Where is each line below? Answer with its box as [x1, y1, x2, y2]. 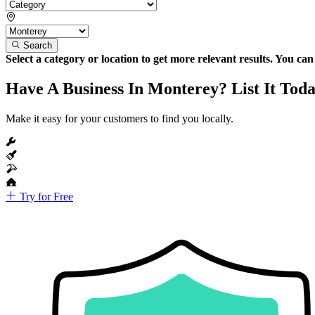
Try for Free [17, 190, 73, 202]
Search [23, 39, 52, 51]
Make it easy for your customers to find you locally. [6, 112, 233, 124]
